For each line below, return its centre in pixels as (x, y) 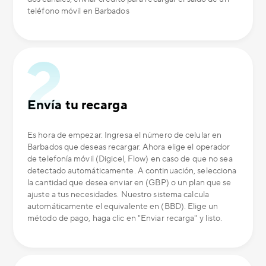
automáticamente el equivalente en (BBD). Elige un (123, 207)
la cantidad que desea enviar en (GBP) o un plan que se (129, 183)
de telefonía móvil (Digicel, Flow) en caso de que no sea (130, 159)
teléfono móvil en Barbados (78, 11)
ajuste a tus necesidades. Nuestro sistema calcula (118, 195)
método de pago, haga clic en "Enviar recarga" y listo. (125, 218)
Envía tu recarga (77, 105)
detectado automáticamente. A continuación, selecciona (132, 171)
